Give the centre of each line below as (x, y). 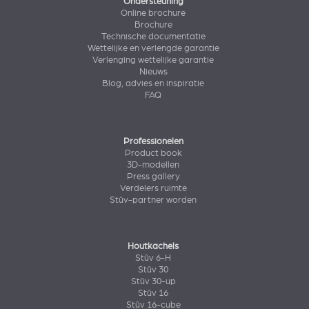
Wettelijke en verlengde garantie (153, 49)
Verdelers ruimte (153, 189)
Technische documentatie (153, 37)
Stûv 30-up (153, 282)
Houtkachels (153, 247)
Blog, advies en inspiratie (153, 84)
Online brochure (153, 13)
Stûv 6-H (153, 258)
